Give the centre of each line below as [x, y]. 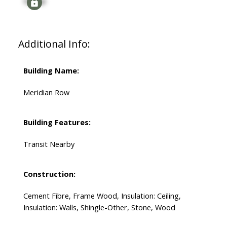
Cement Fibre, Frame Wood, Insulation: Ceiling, [102, 196]
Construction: [49, 174]
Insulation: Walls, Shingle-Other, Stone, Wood [99, 207]
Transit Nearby [49, 144]
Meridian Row [46, 92]
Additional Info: [54, 44]
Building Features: [57, 122]
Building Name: [51, 71]
